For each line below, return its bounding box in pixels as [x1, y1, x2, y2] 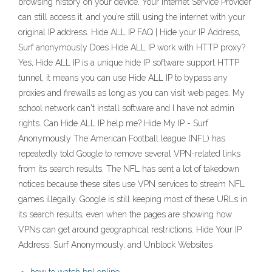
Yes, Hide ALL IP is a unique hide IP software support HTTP [18, 58, 239, 68]
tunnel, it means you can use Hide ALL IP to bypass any [18, 73, 228, 83]
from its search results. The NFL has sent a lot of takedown [18, 164, 239, 174]
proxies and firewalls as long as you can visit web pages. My [18, 88, 245, 98]
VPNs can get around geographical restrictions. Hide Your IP [18, 225, 242, 235]
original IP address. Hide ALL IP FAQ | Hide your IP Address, [18, 27, 240, 38]
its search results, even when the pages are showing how [18, 209, 232, 220]
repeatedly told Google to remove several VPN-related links [18, 149, 240, 159]
